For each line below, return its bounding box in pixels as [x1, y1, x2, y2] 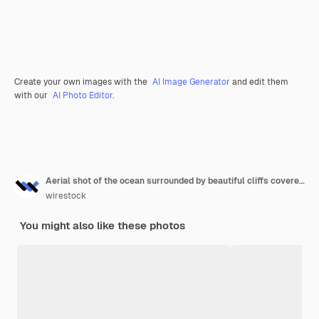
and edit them [230, 76, 288, 88]
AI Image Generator [152, 76, 230, 88]
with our [14, 90, 50, 102]
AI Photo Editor [53, 90, 113, 102]
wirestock [46, 190, 86, 202]
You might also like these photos [20, 219, 185, 233]
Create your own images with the [14, 76, 150, 88]
